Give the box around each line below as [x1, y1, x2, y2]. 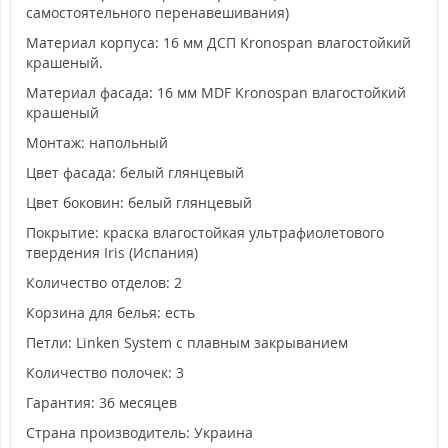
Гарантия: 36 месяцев [26, 392, 177, 412]
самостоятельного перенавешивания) [26, 2, 289, 22]
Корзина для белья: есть [26, 302, 195, 322]
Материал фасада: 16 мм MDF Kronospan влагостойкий [26, 82, 406, 102]
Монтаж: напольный [26, 132, 168, 152]
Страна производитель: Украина [26, 422, 253, 442]
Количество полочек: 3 [26, 362, 184, 382]
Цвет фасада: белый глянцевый [26, 162, 244, 182]
